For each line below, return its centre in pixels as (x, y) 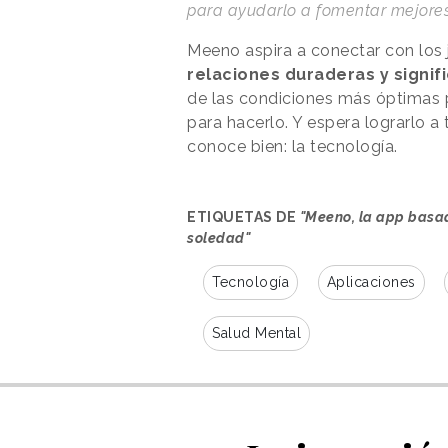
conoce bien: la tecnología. (294, 147)
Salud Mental (256, 333)
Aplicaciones (371, 282)
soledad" (218, 238)
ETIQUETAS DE (243, 217)
